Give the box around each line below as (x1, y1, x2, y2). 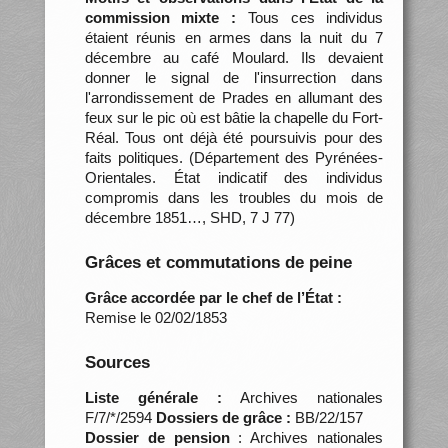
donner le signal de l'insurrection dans (84, 68, 384, 86)
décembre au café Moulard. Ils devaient (84, 48, 384, 66)
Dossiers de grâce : (155, 408, 295, 426)
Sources (84, 352, 150, 372)
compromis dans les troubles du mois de (84, 188, 384, 206)
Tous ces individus (236, 8, 384, 26)
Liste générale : (84, 388, 222, 406)
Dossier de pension (84, 428, 230, 446)
